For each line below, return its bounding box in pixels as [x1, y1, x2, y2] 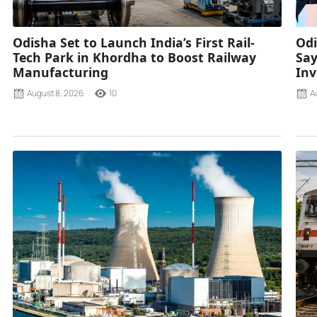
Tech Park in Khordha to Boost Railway [13, 48, 256, 66]
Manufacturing [13, 63, 108, 81]
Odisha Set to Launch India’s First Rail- [13, 33, 255, 51]
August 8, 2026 [27, 86, 83, 99]
